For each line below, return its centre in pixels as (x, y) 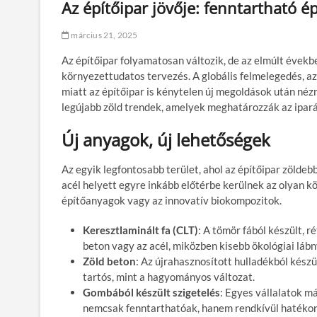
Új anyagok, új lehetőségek (166, 139)
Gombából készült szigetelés (151, 292)
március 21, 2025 (104, 35)
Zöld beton (109, 261)
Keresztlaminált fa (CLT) (140, 230)
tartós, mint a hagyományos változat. (169, 276)
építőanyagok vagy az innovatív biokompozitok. (172, 200)
